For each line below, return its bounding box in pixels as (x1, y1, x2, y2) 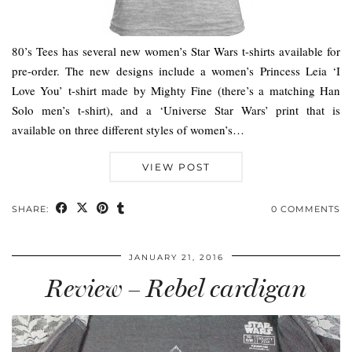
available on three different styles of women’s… (12, 122, 244, 138)
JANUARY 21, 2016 (128, 252, 224, 263)
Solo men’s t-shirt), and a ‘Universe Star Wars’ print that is (12, 102, 340, 119)
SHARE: (12, 203, 52, 215)
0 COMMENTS (271, 203, 340, 215)
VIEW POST (141, 161, 211, 174)
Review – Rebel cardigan (46, 273, 306, 304)
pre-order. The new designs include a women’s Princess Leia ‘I (12, 63, 340, 79)
